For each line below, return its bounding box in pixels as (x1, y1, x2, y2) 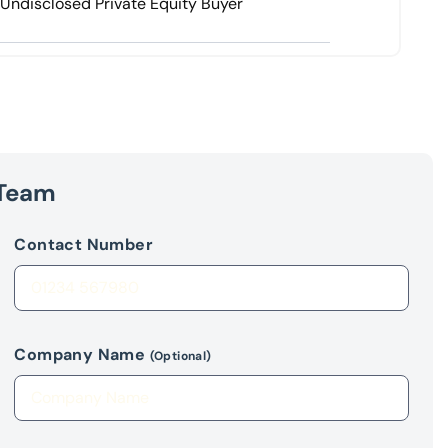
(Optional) (149, 348, 212, 364)
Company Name (14, 344, 150, 365)
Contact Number (14, 234, 153, 255)
